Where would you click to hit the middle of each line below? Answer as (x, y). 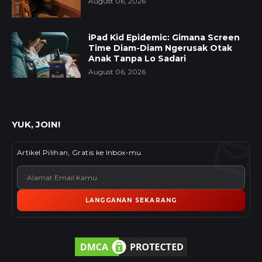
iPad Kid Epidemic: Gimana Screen (164, 38)
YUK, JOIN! (36, 125)
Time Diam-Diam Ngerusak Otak (160, 48)
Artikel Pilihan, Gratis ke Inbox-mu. (80, 153)
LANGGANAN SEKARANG (131, 201)
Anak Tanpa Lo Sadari (137, 59)
